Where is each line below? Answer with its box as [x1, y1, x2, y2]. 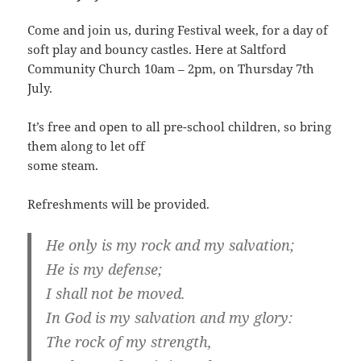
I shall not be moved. [45, 284, 185, 304]
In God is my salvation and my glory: [45, 308, 293, 328]
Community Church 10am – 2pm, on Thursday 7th [27, 60, 315, 77]
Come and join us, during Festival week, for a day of [27, 22, 329, 39]
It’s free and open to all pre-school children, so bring [27, 118, 332, 135]
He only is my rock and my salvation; [45, 235, 294, 255]
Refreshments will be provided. [27, 196, 210, 213]
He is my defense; [45, 259, 162, 280]
